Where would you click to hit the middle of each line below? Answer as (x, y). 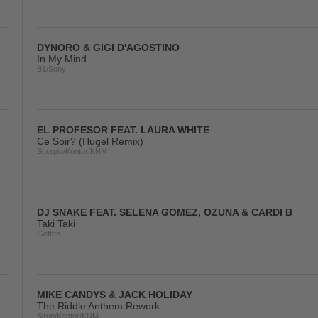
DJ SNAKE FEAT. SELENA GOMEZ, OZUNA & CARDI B (165, 212)
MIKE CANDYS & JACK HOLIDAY (115, 295)
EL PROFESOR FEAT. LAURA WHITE (123, 130)
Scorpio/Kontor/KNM (72, 151)
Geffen (49, 234)
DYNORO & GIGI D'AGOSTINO (108, 48)
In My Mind (62, 59)
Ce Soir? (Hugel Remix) (90, 141)
